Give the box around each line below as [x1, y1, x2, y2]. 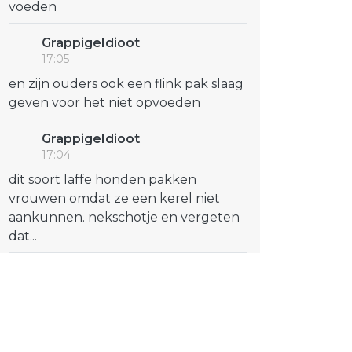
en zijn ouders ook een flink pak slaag [9, 76, 244, 91]
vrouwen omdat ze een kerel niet [9, 191, 220, 206]
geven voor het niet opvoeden [9, 95, 200, 110]
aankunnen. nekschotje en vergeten [9, 210, 240, 225]
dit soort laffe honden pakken [9, 172, 196, 187]
